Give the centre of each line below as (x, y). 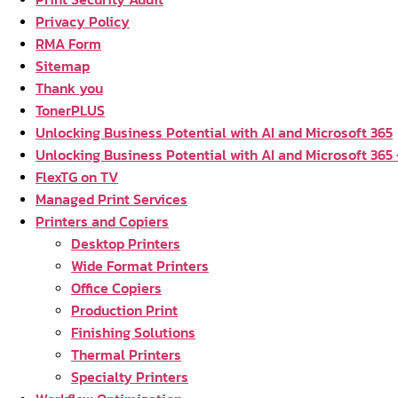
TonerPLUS (70, 110)
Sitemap (63, 66)
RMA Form (68, 44)
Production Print (124, 310)
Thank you (69, 88)
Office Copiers (116, 288)
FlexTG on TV (77, 177)
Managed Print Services (111, 199)
